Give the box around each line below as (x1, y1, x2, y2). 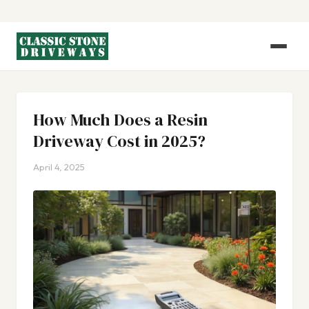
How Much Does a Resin (33, 108, 208, 131)
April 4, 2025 (33, 161, 85, 172)
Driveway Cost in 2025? (33, 130, 206, 152)
